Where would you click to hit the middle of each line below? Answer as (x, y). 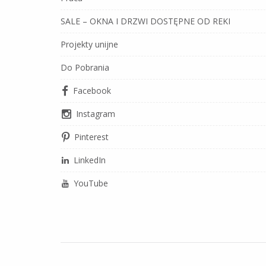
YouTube (91, 183)
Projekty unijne (89, 44)
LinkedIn (90, 160)
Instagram (96, 114)
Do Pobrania (85, 67)
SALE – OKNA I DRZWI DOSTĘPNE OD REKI (145, 21)
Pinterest (91, 137)
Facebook (92, 91)
